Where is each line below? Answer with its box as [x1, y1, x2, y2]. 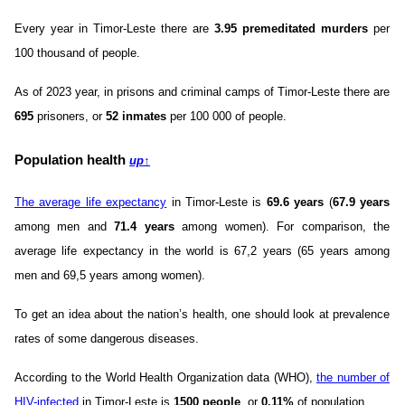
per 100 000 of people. [166, 109, 287, 124]
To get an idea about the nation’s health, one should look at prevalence [14, 307, 390, 322]
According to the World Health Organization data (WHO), [14, 371, 316, 385]
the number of [316, 371, 390, 385]
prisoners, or [33, 109, 106, 124]
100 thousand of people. [14, 46, 140, 61]
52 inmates [106, 109, 166, 124]
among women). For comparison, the [174, 220, 391, 234]
